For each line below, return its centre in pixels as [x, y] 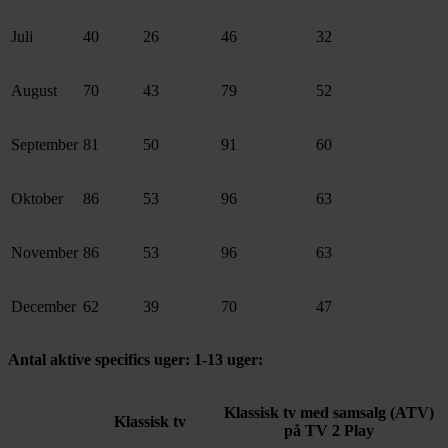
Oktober [37, 199]
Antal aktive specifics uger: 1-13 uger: [135, 360]
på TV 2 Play [329, 431]
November [44, 253]
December [43, 307]
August [34, 91]
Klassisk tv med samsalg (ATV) [329, 413]
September [44, 145]
